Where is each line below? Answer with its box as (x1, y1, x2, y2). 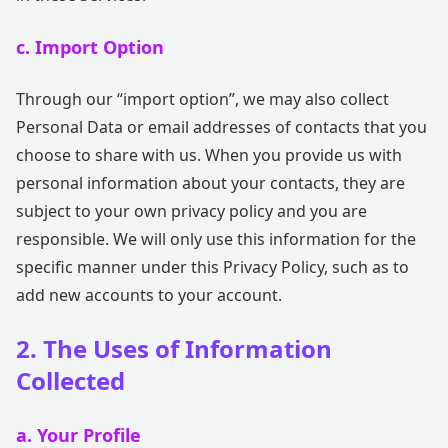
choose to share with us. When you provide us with (16, 144, 402, 166)
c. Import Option (16, 35, 164, 59)
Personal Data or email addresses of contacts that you (16, 116, 427, 138)
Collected (16, 364, 125, 397)
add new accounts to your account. (16, 284, 282, 306)
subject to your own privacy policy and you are (16, 200, 367, 222)
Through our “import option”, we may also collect (16, 88, 389, 110)
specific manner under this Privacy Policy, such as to (16, 256, 409, 278)
